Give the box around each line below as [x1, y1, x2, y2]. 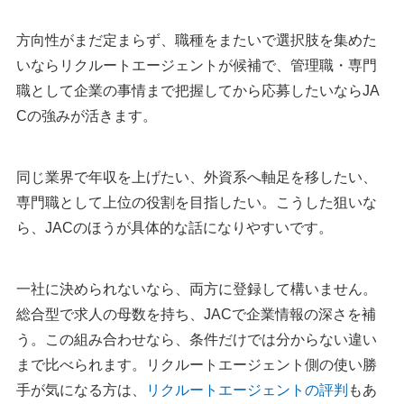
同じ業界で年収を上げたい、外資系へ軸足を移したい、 [16, 170, 377, 186]
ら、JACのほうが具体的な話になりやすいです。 [16, 220, 333, 236]
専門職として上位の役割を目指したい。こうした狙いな [16, 195, 377, 211]
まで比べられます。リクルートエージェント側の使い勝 [16, 357, 377, 373]
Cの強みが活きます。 [16, 108, 157, 124]
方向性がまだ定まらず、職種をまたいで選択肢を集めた [16, 32, 377, 49]
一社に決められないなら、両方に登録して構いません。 [16, 281, 377, 298]
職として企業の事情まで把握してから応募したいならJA [16, 83, 380, 99]
